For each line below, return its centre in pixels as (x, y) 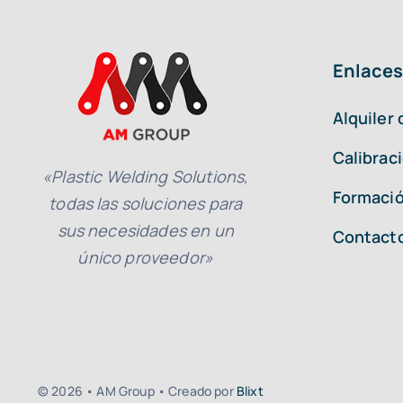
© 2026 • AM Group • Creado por (137, 391)
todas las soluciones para (146, 204)
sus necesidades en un (145, 231)
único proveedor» (145, 258)
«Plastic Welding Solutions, (146, 177)
